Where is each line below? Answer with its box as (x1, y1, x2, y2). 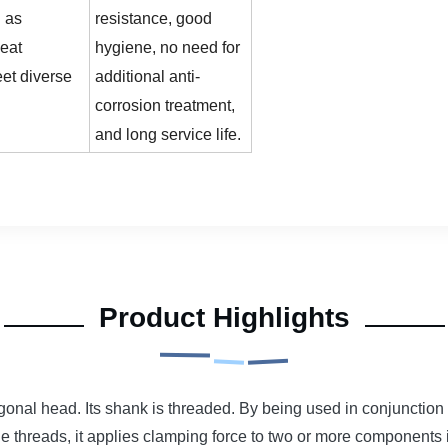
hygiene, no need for (95, 39, 240, 56)
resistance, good (95, 10, 212, 27)
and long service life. (95, 126, 241, 143)
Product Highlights (98, 302, 350, 333)
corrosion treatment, (95, 97, 235, 114)
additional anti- (95, 68, 200, 85)
